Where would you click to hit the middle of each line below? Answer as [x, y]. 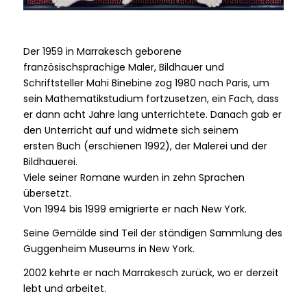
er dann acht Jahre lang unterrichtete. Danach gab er [152, 114]
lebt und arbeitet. [64, 288]
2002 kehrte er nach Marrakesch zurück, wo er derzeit [151, 272]
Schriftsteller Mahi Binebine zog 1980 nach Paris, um [146, 83]
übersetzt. [47, 193]
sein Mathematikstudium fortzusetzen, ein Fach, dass [151, 98]
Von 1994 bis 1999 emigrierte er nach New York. [135, 209]
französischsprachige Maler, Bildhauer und [123, 67]
